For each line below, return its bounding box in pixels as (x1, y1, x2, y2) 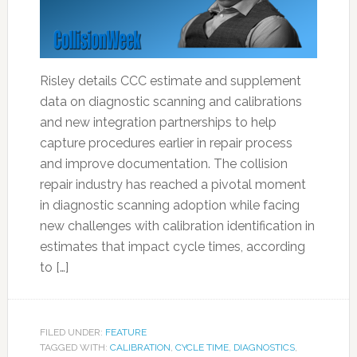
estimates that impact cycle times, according (39, 239, 305, 254)
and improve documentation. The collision (39, 156, 288, 171)
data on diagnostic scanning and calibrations (39, 94, 302, 109)
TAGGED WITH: (39, 342, 110, 353)
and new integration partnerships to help (39, 115, 277, 130)
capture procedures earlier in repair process (39, 135, 292, 151)
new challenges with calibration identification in (39, 218, 315, 233)
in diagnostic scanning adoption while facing (39, 198, 300, 213)
